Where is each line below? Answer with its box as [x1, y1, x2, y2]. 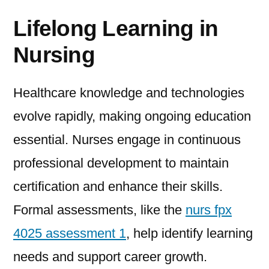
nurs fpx [186, 202, 232, 218]
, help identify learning [126, 226, 253, 241]
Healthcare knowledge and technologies [13, 85, 244, 101]
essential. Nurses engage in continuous [13, 132, 241, 148]
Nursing [13, 42, 95, 68]
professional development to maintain [13, 156, 229, 171]
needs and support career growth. [13, 249, 207, 265]
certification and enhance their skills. [13, 179, 223, 195]
